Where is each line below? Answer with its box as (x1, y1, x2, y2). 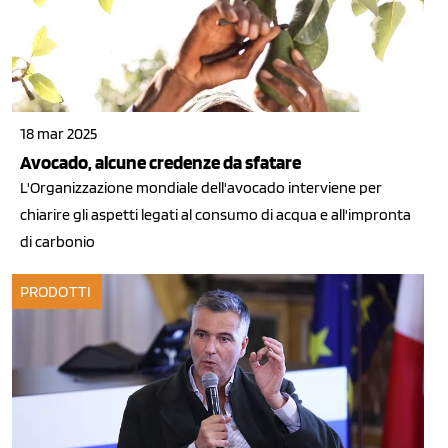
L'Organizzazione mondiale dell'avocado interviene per (20, 178, 382, 198)
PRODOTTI (20, 282, 91, 302)
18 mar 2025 (20, 124, 97, 144)
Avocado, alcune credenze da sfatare (20, 151, 301, 175)
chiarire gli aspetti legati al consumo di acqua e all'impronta (20, 205, 411, 225)
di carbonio (20, 232, 95, 252)
